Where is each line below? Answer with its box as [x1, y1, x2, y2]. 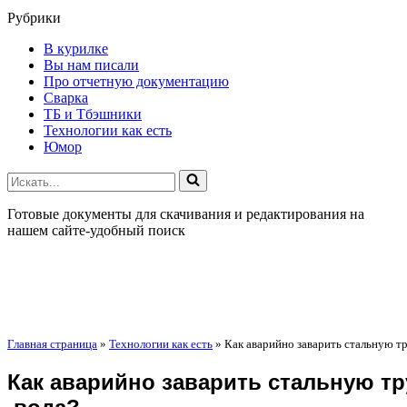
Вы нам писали [44, 57, 139, 73]
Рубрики [7, 10, 61, 25]
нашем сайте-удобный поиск [7, 223, 185, 238]
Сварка [44, 90, 88, 105]
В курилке [44, 41, 108, 56]
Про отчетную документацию [44, 74, 229, 89]
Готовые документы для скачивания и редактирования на [7, 206, 364, 222]
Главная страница [7, 337, 97, 351]
